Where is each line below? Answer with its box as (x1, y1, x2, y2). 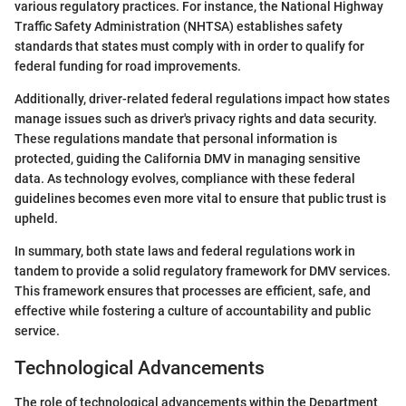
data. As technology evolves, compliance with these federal (14, 170, 355, 186)
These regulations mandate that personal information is (14, 130, 337, 146)
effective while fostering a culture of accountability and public (14, 303, 371, 318)
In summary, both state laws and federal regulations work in (14, 243, 355, 258)
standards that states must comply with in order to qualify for (14, 38, 364, 53)
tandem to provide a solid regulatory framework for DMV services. (14, 263, 391, 278)
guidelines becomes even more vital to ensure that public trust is (14, 190, 386, 206)
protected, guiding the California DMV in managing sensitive (14, 150, 361, 166)
